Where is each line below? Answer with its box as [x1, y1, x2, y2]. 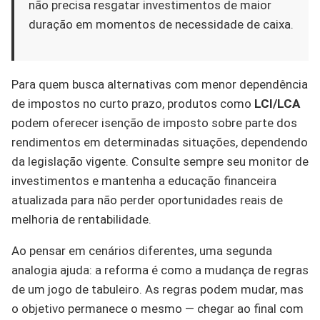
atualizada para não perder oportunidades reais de [11, 192, 283, 207]
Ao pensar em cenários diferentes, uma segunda [11, 243, 272, 258]
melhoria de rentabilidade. [11, 211, 151, 226]
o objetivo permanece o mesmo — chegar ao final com [11, 301, 304, 316]
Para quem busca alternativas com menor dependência [11, 76, 308, 91]
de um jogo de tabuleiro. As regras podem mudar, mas [11, 281, 304, 296]
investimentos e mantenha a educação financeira [11, 173, 276, 188]
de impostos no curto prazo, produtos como [11, 96, 254, 111]
